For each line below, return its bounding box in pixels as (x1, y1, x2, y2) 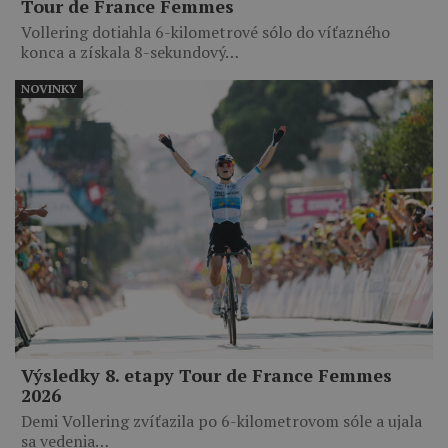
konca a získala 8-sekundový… (21, 40, 239, 63)
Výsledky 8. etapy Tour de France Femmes (21, 362, 392, 387)
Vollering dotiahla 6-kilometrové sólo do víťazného (21, 20, 390, 43)
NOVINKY (21, 80, 77, 96)
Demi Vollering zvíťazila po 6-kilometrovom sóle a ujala (21, 409, 422, 432)
